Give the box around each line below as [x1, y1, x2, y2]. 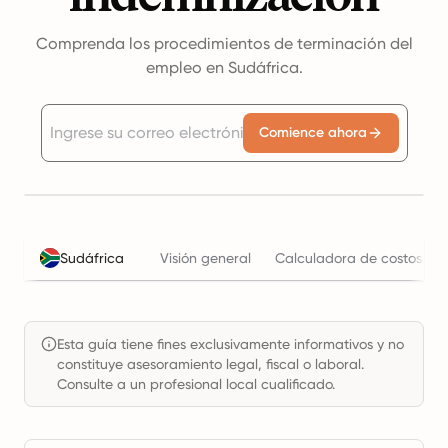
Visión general [160, 250, 251, 266]
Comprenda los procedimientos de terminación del [35, 34, 413, 53]
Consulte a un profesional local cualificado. [57, 376, 335, 392]
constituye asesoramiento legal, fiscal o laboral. [57, 356, 364, 372]
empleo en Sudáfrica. [145, 58, 303, 77]
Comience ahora [258, 124, 367, 141]
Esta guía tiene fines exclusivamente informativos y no [57, 336, 404, 352]
